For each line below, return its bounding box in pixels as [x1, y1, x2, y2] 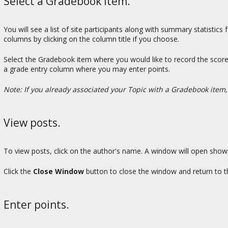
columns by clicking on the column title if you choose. [4, 34, 179, 44]
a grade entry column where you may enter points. [4, 64, 170, 74]
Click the [4, 166, 33, 177]
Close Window [33, 166, 84, 177]
